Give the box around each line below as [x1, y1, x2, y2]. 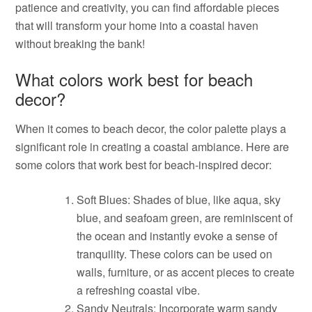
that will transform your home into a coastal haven [15, 17, 259, 33]
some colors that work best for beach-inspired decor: [15, 157, 272, 173]
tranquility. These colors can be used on [77, 246, 273, 262]
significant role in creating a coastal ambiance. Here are [15, 139, 290, 155]
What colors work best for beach [15, 67, 253, 91]
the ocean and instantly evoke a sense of [77, 228, 278, 244]
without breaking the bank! [15, 36, 146, 52]
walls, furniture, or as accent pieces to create [77, 264, 295, 280]
